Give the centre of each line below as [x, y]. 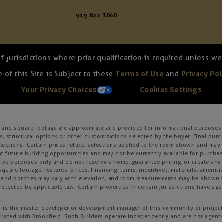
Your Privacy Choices [59, 90]
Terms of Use [139, 74]
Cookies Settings [170, 90]
